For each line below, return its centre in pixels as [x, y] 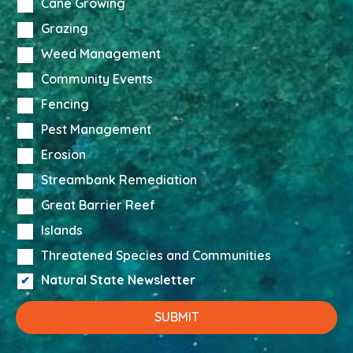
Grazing [65, 28]
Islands [62, 230]
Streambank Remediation [119, 179]
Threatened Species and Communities [156, 255]
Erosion [63, 154]
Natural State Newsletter [118, 280]
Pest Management [96, 129]
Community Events [97, 78]
